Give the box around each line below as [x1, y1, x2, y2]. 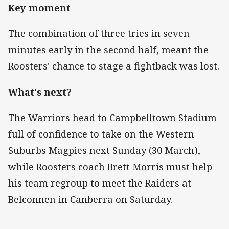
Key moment [8, 2, 71, 14]
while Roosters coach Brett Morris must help [8, 160, 212, 173]
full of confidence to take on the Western [8, 127, 194, 140]
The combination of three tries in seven [8, 27, 190, 40]
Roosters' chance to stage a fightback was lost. [8, 60, 219, 73]
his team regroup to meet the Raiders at [8, 176, 191, 189]
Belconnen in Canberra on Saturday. [8, 193, 172, 205]
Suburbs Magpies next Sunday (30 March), [8, 144, 200, 156]
